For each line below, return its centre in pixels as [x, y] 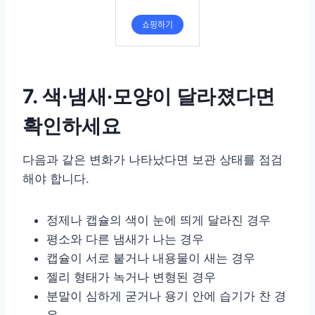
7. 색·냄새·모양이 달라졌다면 [149, 96]
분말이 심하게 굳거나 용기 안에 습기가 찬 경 [166, 296]
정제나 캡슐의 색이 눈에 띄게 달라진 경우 [159, 220]
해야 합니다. [56, 178]
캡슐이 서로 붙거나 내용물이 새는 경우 [151, 258]
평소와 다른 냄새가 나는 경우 [125, 239]
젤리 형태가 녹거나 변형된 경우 [131, 277]
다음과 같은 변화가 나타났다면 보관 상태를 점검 [153, 159]
